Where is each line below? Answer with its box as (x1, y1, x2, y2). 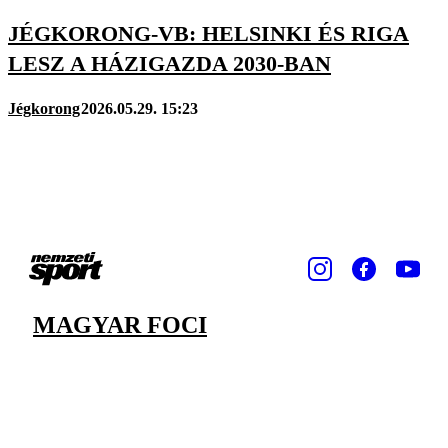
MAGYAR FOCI (33, 311, 207, 338)
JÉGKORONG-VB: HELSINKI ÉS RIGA (8, 20, 409, 46)
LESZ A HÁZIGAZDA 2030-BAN (8, 50, 331, 76)
